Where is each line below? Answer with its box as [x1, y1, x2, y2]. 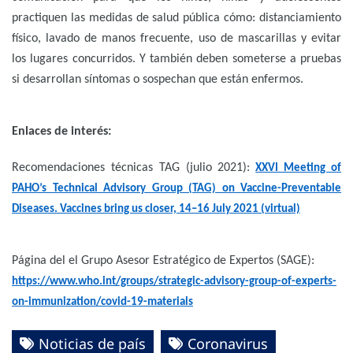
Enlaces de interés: [12, 125, 111, 139]
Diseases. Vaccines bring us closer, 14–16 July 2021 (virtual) [12, 203, 300, 216]
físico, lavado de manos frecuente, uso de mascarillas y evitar [12, 32, 341, 46]
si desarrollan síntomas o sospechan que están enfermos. [12, 73, 303, 87]
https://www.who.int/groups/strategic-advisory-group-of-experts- [12, 276, 336, 288]
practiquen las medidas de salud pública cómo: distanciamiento [12, 12, 341, 25]
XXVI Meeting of [255, 162, 342, 175]
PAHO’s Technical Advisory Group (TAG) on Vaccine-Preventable [12, 183, 341, 195]
